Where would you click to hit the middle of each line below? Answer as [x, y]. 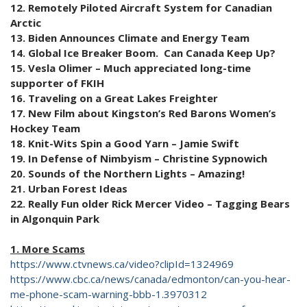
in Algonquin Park [55, 219]
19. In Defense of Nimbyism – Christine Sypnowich [140, 159]
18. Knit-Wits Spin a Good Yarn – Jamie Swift [125, 144]
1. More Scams [48, 249]
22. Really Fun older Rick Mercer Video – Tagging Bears [150, 204]
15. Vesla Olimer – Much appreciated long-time [131, 68]
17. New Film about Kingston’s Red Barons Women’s [143, 113]
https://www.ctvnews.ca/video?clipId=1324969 [122, 264]
